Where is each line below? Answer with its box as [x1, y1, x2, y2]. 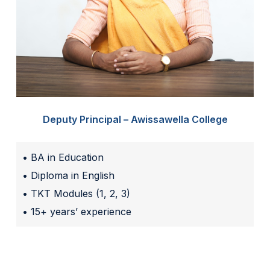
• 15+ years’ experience [22, 205, 132, 218]
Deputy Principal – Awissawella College [42, 113, 228, 125]
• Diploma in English [22, 169, 115, 181]
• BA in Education [22, 151, 104, 163]
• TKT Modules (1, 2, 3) [22, 187, 131, 199]
